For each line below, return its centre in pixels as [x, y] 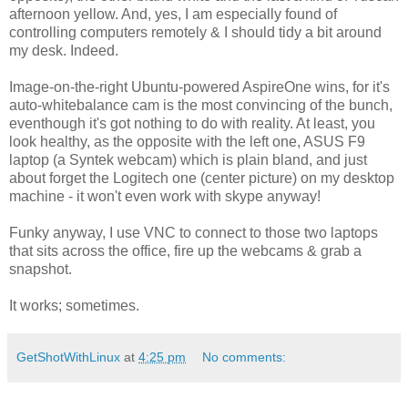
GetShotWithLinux [68, 357]
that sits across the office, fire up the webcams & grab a [185, 250]
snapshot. [41, 269]
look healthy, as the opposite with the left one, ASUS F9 [187, 141]
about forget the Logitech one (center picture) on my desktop [202, 178]
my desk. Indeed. [64, 50]
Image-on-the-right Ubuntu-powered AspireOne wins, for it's [199, 87]
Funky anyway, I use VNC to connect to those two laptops [194, 232]
